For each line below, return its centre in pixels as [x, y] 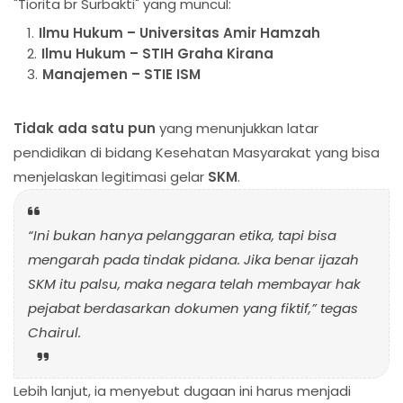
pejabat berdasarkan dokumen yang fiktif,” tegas [193, 309]
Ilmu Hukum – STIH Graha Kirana [157, 54]
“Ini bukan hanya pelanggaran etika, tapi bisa [182, 236]
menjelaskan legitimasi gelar [111, 177]
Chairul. [54, 333]
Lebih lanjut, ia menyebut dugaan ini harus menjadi [182, 391]
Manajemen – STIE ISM [121, 75]
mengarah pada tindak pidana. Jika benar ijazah [193, 260]
